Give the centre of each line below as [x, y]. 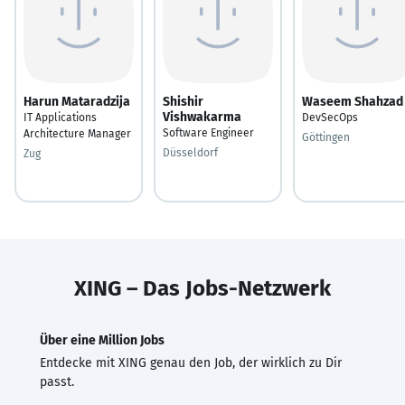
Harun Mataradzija [77, 101]
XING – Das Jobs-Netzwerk [202, 288]
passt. [57, 381]
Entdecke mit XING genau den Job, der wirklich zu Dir [191, 363]
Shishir [183, 101]
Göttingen [326, 137]
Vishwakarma [202, 117]
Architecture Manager [77, 133]
